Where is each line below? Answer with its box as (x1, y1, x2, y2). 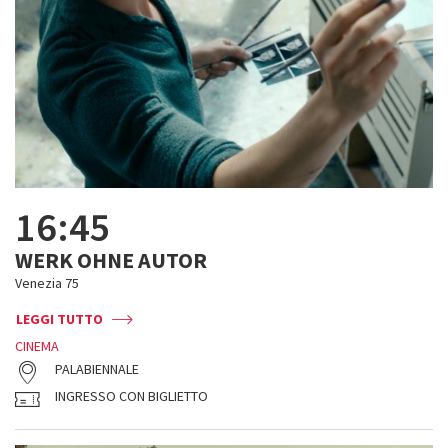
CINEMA (15, 337, 59, 355)
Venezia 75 (15, 274, 79, 292)
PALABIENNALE (55, 360, 139, 378)
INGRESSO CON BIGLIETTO (55, 387, 208, 405)
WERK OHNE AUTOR (15, 246, 207, 274)
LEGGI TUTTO (16, 310, 103, 328)
